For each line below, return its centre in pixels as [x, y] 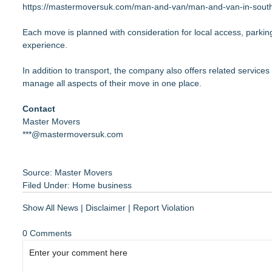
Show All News [50, 208]
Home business [102, 185]
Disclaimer [106, 208]
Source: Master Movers [67, 172]
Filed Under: [47, 185]
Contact [39, 109]
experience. [45, 45]
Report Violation [164, 208]
